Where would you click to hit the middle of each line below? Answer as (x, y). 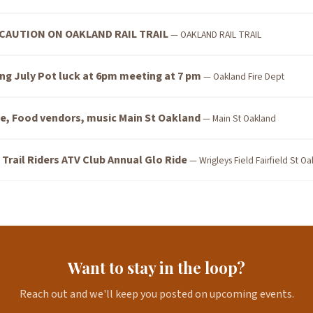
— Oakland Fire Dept (243, 77)
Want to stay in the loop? (156, 268)
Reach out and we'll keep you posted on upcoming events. (156, 294)
